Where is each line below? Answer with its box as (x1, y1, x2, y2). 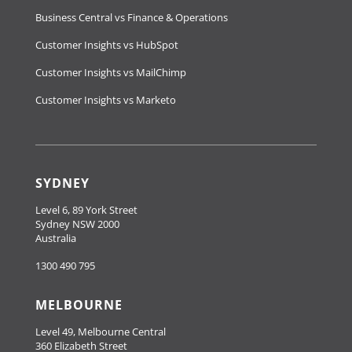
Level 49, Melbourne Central (35, 324, 166, 339)
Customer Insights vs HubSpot (35, 37, 178, 52)
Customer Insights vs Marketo (35, 92, 176, 107)
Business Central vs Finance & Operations (35, 9, 228, 24)
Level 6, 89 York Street (35, 202, 137, 217)
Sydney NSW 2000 (35, 216, 119, 231)
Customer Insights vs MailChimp (35, 64, 186, 79)
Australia (35, 230, 76, 245)
